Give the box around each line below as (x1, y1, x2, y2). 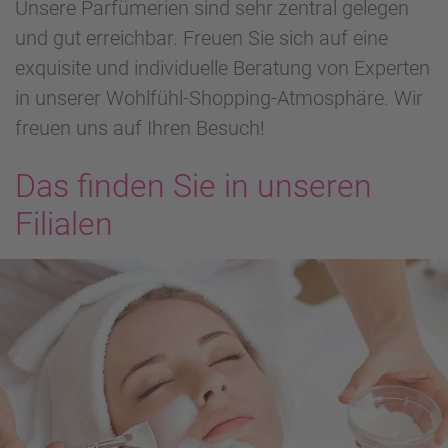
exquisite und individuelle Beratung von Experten (15, 56, 430, 81)
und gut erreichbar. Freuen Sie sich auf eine (15, 26, 388, 51)
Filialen (15, 205, 113, 244)
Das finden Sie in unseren (15, 167, 372, 206)
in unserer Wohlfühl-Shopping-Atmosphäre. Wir (15, 86, 423, 111)
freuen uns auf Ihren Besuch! (15, 116, 265, 141)
